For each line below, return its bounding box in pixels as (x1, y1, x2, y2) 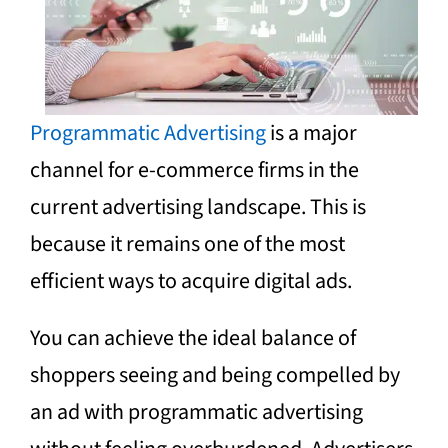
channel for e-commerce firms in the (29, 153, 359, 186)
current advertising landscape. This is (29, 190, 366, 223)
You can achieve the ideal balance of (29, 321, 356, 354)
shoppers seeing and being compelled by (29, 358, 400, 391)
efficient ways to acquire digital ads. (29, 264, 352, 297)
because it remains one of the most (29, 227, 345, 260)
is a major (265, 116, 357, 149)
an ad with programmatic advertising (29, 395, 363, 428)
